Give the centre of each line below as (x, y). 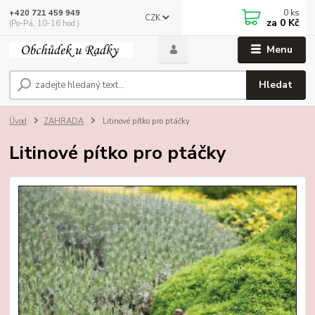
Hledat (276, 84)
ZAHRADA (64, 122)
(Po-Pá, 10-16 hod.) (45, 23)
